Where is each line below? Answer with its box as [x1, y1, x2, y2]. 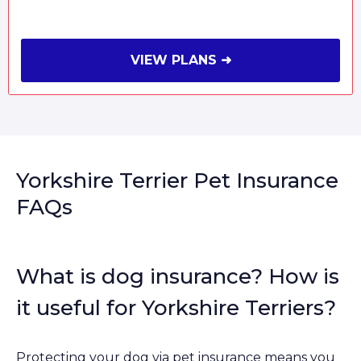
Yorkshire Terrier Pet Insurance [16, 168, 338, 194]
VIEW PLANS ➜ [130, 52, 231, 68]
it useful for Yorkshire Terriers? [16, 295, 336, 322]
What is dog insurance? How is [16, 263, 339, 290]
